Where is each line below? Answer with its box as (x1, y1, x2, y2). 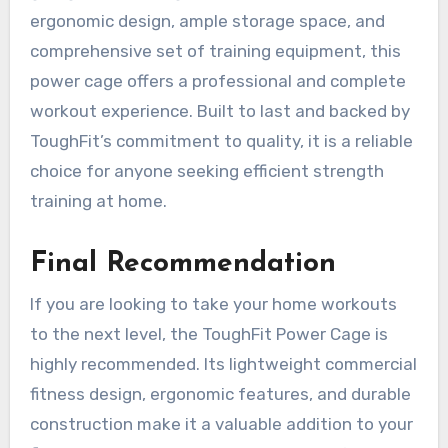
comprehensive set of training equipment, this (29, 41, 401, 62)
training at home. (29, 191, 167, 212)
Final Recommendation (29, 250, 336, 279)
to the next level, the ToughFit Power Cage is (29, 323, 388, 344)
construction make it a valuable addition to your (29, 413, 413, 434)
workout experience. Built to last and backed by (29, 101, 410, 122)
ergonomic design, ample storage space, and (29, 11, 385, 32)
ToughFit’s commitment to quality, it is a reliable (29, 131, 413, 152)
